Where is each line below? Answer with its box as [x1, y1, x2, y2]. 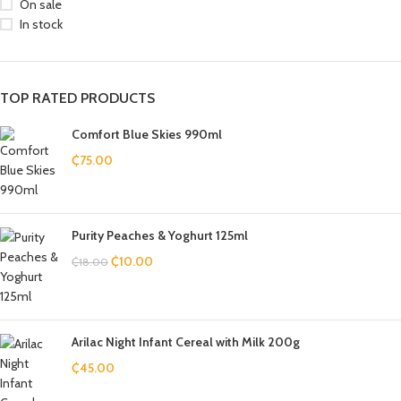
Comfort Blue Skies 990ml [72, 126, 222, 142]
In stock [20, 16, 63, 32]
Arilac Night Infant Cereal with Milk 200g [72, 334, 300, 350]
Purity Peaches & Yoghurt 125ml [72, 227, 248, 243]
